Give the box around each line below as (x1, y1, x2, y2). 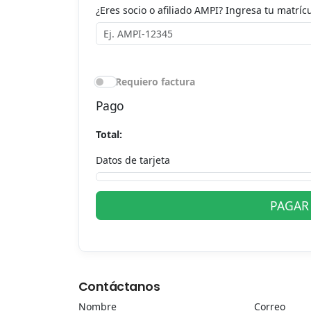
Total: (95, 128, 122, 142)
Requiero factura (115, 75, 195, 89)
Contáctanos (78, 278, 160, 295)
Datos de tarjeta (95, 153, 170, 167)
